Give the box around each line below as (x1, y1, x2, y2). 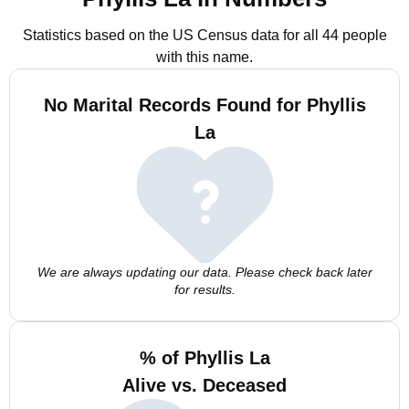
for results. (173, 282, 236, 297)
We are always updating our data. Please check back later (37, 265, 372, 279)
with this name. (156, 49, 253, 65)
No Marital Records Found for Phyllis (43, 95, 366, 115)
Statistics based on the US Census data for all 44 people (22, 27, 387, 43)
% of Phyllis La (139, 348, 270, 368)
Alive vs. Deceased (122, 375, 287, 395)
